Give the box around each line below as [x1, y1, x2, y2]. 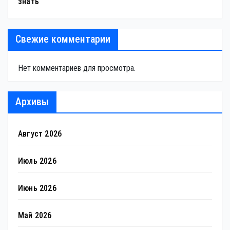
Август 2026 [18, 129, 62, 139]
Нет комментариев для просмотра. [18, 63, 136, 73]
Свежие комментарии [15, 33, 110, 46]
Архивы [15, 95, 49, 108]
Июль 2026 [18, 156, 56, 166]
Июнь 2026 [18, 183, 56, 194]
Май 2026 [18, 210, 52, 221]
